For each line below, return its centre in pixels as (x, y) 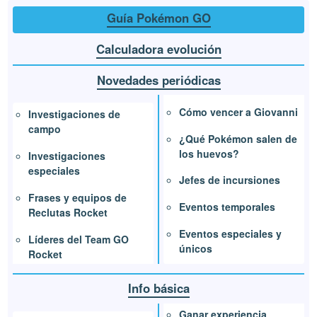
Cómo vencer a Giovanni (238, 111)
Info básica (158, 288)
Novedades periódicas (158, 80)
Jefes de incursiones (230, 180)
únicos (196, 249)
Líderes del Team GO (79, 239)
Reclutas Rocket (68, 212)
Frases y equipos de (78, 197)
